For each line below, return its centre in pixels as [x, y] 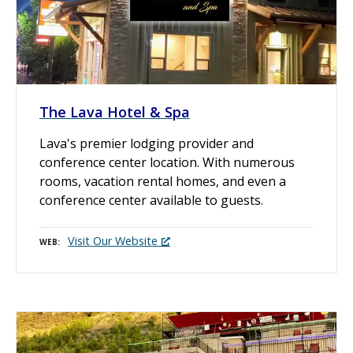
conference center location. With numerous [167, 163]
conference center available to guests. [151, 201]
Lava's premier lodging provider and [147, 144]
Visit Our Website [113, 240]
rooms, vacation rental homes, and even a [163, 182]
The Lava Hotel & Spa [115, 112]
